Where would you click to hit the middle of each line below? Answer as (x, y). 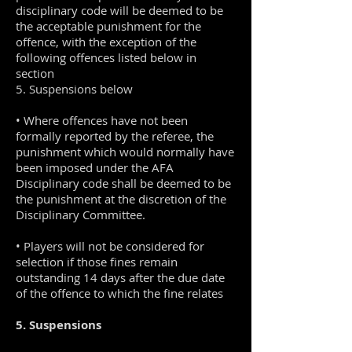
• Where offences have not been (102, 120)
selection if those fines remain (97, 262)
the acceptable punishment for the (108, 26)
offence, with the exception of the (106, 42)
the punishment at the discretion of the (121, 199)
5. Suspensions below (74, 89)
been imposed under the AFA (95, 167)
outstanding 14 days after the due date (120, 277)
